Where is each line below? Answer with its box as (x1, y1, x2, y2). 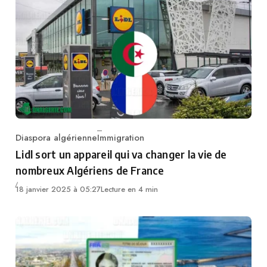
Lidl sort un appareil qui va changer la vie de (15, 147, 227, 162)
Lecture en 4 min (101, 183, 159, 195)
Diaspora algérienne (15, 131, 98, 145)
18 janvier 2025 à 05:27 (15, 183, 101, 195)
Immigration (97, 131, 145, 145)
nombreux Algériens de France (15, 163, 164, 178)
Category (15, 137, 52, 151)
